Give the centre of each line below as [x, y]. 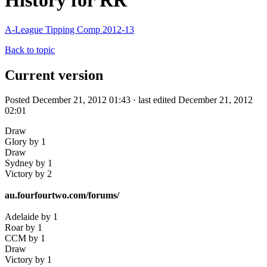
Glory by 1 [25, 142]
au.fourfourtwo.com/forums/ [62, 195]
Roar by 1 [24, 228]
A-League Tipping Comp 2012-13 [69, 29]
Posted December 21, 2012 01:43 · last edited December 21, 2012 [129, 100]
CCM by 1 [25, 238]
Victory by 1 [28, 260]
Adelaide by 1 [31, 217]
